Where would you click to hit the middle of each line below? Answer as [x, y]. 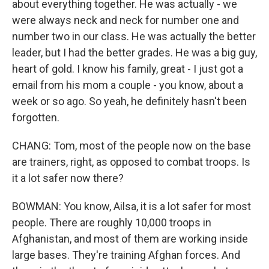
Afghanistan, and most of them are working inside [130, 239]
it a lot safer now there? [68, 178]
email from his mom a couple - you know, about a [128, 85]
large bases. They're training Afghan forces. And [126, 255]
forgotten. [36, 117]
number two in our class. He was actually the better [134, 36]
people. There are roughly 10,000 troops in [112, 222]
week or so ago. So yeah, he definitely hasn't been [129, 101]
